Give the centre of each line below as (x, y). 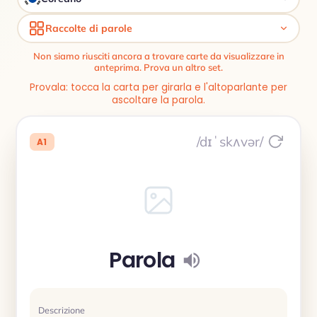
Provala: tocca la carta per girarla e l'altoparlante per (158, 87)
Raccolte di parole (89, 28)
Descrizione (62, 310)
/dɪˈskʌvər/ (230, 141)
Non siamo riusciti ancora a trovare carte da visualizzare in (158, 56)
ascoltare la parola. (158, 100)
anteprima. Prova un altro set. (158, 67)
